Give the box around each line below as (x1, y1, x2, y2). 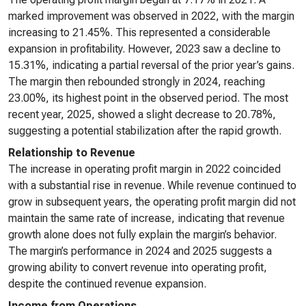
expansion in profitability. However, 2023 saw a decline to (8, 42, 281, 55)
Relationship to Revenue (8, 146, 135, 159)
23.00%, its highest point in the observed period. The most (8, 92, 288, 105)
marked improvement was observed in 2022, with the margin (8, 10, 294, 23)
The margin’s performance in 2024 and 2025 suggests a (8, 245, 272, 258)
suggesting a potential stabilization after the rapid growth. (8, 124, 281, 137)
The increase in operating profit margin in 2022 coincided (8, 163, 281, 176)
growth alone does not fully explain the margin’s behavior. (8, 228, 277, 241)
